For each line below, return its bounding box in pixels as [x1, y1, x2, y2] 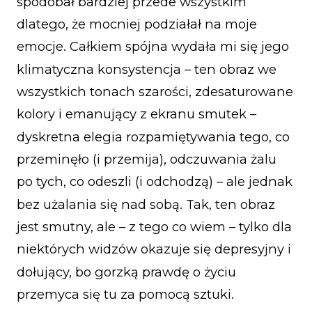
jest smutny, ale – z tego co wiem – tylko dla [17, 218, 292, 235]
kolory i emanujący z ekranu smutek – [17, 106, 256, 123]
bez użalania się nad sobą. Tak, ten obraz [17, 196, 275, 212]
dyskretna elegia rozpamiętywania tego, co [17, 128, 290, 145]
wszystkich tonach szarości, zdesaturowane [17, 83, 293, 100]
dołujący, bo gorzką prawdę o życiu [17, 263, 236, 280]
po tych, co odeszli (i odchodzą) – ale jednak [17, 173, 292, 190]
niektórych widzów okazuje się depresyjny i [17, 241, 291, 258]
